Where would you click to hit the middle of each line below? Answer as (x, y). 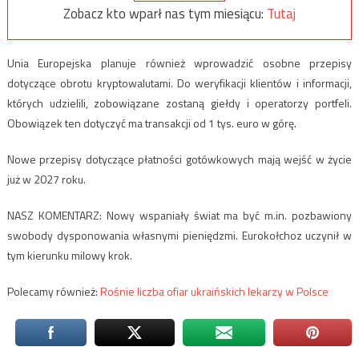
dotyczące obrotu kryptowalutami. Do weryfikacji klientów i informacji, (179, 83)
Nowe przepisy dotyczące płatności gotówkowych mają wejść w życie (179, 159)
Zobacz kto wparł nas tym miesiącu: (165, 13)
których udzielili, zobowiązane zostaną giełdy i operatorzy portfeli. (179, 103)
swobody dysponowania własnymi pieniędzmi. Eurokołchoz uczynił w (179, 236)
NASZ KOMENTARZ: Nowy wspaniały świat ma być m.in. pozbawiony (179, 216)
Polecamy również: (53, 292)
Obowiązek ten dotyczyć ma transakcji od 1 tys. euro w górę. (151, 123)
